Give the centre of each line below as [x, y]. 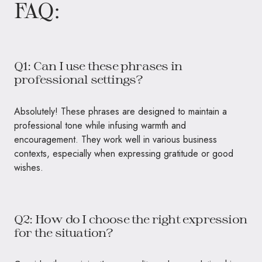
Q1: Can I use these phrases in [98, 65]
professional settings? [79, 79]
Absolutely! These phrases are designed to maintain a [120, 111]
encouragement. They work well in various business [116, 139]
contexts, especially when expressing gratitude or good [124, 153]
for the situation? [64, 232]
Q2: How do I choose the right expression [131, 218]
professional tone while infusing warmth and [100, 125]
